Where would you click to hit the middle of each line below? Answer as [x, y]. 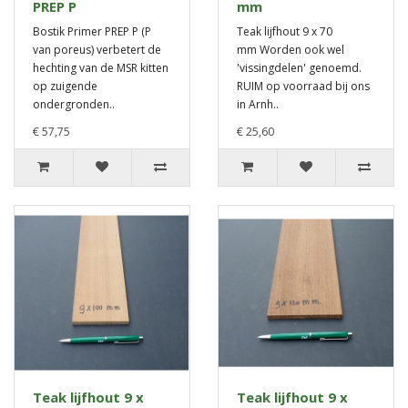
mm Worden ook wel [291, 50]
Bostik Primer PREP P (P [92, 32]
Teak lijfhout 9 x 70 [285, 32]
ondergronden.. [74, 105]
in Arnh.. [258, 105]
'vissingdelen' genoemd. [299, 68]
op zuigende [65, 87]
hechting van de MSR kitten [101, 68]
